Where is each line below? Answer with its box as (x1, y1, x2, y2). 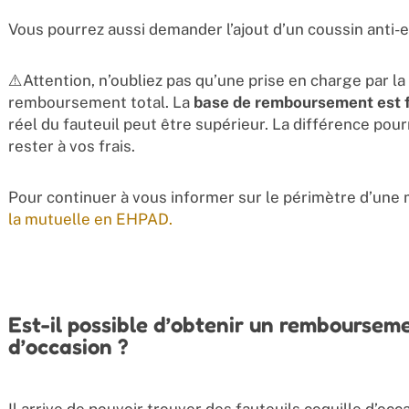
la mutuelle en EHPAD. (7, 209, 173, 228)
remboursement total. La (7, 92, 194, 111)
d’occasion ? (7, 332, 129, 360)
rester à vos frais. (7, 136, 135, 155)
